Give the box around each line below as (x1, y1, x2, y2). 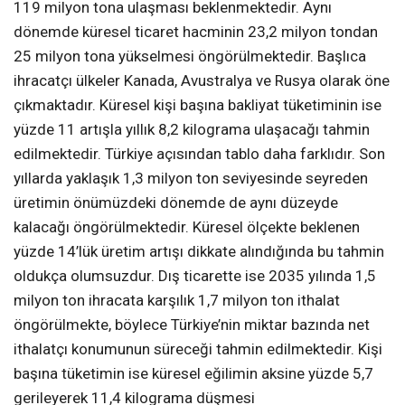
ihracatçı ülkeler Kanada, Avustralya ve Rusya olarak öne (14, 71, 390, 89)
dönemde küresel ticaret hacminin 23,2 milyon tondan (14, 22, 378, 41)
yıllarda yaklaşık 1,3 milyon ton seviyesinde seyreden (14, 168, 368, 187)
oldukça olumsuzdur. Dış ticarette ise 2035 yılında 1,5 (14, 266, 376, 285)
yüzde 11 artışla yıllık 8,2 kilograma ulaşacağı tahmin (14, 119, 370, 138)
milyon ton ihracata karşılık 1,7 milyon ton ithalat (14, 290, 340, 309)
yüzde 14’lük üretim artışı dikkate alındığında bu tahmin (14, 241, 384, 260)
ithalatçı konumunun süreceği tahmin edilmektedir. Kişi (14, 339, 382, 358)
